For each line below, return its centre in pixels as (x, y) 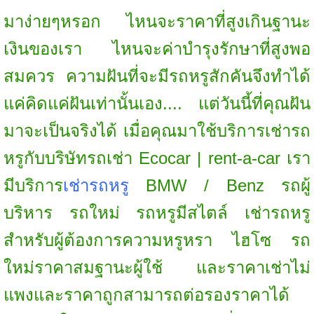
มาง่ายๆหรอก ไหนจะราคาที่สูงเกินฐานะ (157, 22)
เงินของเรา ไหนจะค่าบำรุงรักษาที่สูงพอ (157, 49)
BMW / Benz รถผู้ (220, 186)
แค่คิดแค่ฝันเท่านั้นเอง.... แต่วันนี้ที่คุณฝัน (157, 104)
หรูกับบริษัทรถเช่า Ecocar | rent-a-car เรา (157, 158)
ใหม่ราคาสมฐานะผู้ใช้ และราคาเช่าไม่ (157, 268)
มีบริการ (33, 186)
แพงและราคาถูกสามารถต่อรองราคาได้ (146, 295)
